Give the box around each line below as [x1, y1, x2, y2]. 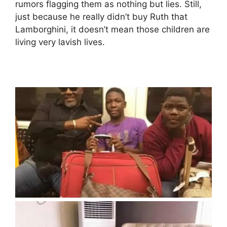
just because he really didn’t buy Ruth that [15, 11, 187, 22]
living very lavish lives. [15, 36, 105, 47]
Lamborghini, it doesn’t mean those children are [15, 24, 210, 34]
